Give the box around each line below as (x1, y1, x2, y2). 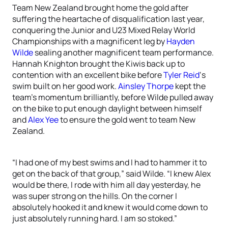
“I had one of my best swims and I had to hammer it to (12, 157, 207, 168)
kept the (174, 80, 206, 92)
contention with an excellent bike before (12, 69, 163, 80)
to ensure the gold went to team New (59, 114, 195, 125)
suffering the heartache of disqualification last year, (12, 13, 205, 24)
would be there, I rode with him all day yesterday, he (12, 179, 201, 190)
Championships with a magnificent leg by (12, 36, 166, 47)
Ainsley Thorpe (118, 80, 174, 92)
